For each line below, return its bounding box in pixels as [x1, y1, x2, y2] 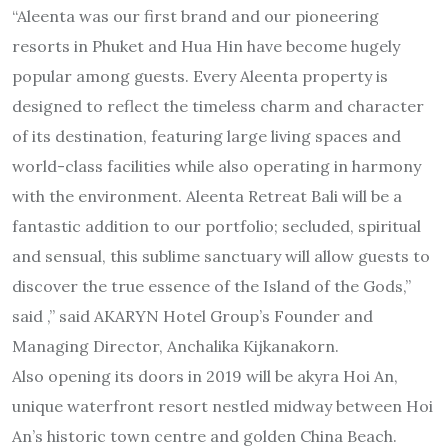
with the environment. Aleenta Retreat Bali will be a [12, 185, 402, 206]
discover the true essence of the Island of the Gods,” [12, 275, 411, 296]
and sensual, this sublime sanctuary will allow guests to [12, 245, 430, 266]
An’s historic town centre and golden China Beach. [12, 425, 397, 446]
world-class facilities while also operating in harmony [12, 155, 421, 176]
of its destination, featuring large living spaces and [12, 125, 401, 146]
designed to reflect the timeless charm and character [12, 95, 424, 116]
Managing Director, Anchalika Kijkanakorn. [12, 335, 339, 356]
